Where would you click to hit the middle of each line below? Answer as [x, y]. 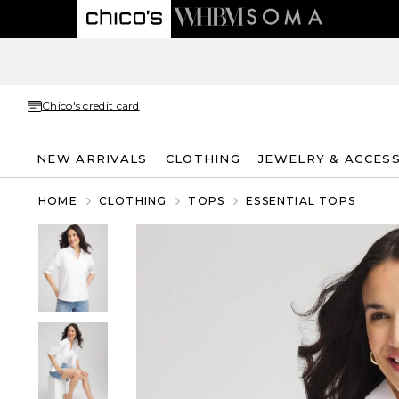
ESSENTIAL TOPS [301, 201]
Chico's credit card [91, 106]
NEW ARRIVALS [92, 158]
